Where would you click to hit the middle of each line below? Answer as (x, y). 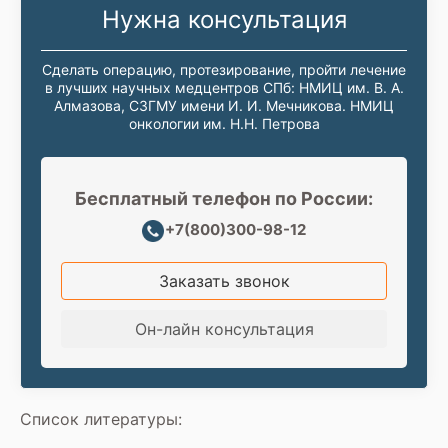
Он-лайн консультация (224, 328)
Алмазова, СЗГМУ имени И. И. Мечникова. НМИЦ (224, 105)
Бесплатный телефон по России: (224, 198)
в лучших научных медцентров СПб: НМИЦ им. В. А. (224, 87)
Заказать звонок (224, 280)
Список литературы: (101, 418)
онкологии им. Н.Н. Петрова (224, 123)
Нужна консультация (224, 19)
